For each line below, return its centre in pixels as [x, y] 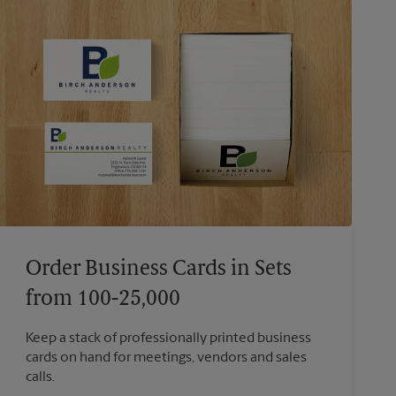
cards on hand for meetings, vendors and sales [166, 358]
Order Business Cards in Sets [158, 269]
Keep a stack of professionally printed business [168, 338]
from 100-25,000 [103, 299]
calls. [40, 377]
